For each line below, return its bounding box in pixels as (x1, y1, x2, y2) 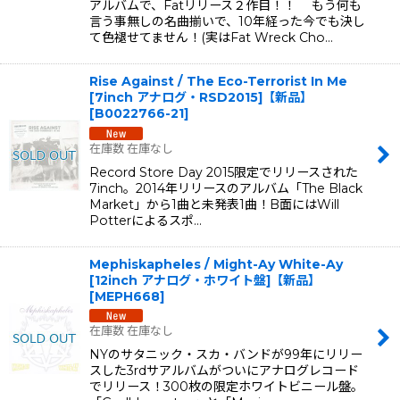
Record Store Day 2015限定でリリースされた (89, 163, 358, 180)
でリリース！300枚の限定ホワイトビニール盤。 (89, 379, 363, 396)
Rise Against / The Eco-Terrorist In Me (89, 72, 347, 89)
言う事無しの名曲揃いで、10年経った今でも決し (89, 12, 365, 29)
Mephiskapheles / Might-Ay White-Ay (89, 255, 343, 272)
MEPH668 (95, 287, 160, 304)
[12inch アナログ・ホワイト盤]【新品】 (89, 271, 321, 288)
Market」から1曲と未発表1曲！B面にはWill (89, 196, 339, 212)
